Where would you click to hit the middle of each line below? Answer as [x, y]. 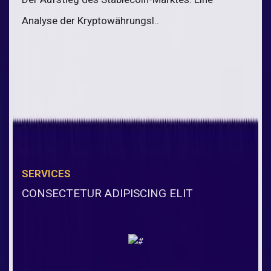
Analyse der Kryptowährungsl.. [90, 20]
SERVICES [46, 173]
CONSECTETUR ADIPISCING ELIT [107, 193]
